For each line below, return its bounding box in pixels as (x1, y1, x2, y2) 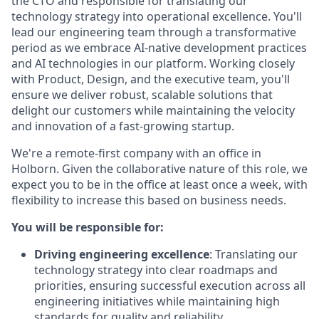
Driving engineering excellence (34, 246, 209, 262)
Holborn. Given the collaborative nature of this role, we (11, 161, 308, 177)
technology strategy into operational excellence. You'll (11, 9, 302, 24)
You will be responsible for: (11, 219, 164, 235)
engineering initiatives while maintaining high (34, 293, 280, 309)
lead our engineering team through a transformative (11, 24, 296, 40)
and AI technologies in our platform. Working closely (11, 56, 295, 71)
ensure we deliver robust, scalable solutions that (11, 87, 273, 103)
